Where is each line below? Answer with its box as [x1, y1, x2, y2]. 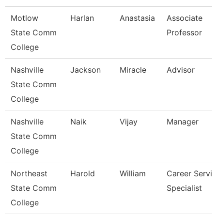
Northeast [11, 169, 47, 178]
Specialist [167, 183, 202, 193]
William [120, 169, 146, 178]
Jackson [70, 65, 101, 75]
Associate [167, 13, 202, 23]
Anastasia [120, 13, 155, 23]
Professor [167, 28, 202, 37]
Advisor [167, 65, 195, 75]
